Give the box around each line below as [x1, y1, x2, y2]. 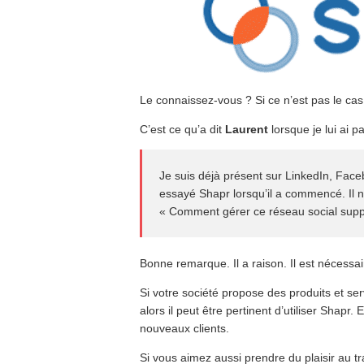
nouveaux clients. [140, 321, 229, 335]
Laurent [225, 122, 268, 136]
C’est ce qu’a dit [140, 122, 225, 136]
